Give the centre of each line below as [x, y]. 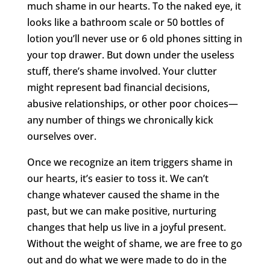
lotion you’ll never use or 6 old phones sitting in [134, 38]
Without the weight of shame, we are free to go [134, 243]
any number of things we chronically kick [120, 120]
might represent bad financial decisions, [118, 87]
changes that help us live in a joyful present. [126, 227]
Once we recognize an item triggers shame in [130, 162]
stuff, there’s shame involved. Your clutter [122, 71]
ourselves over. [61, 136]
